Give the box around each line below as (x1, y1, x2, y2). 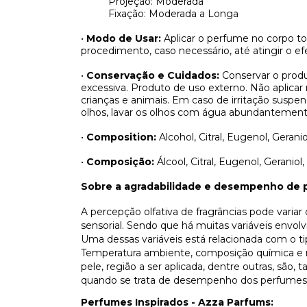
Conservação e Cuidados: (86, 69, 222, 82)
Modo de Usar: (86, 32, 164, 45)
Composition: (86, 131, 159, 143)
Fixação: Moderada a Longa (108, 8, 238, 20)
